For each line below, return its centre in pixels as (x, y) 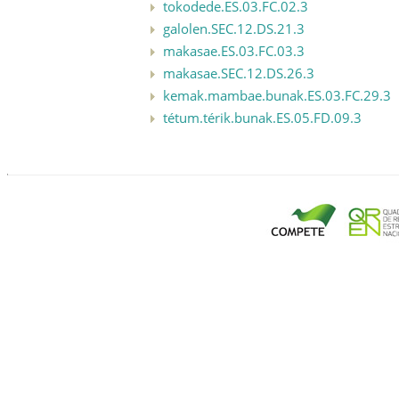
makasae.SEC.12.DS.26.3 (239, 73)
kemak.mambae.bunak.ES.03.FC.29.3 (277, 95)
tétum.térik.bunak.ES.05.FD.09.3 (262, 117)
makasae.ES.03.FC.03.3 (234, 50)
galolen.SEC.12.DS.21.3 (234, 28)
